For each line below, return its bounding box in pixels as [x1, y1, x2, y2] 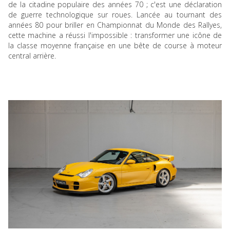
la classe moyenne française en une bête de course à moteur [8, 41, 222, 51]
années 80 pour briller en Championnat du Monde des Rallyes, [8, 20, 222, 30]
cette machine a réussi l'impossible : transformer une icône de [8, 30, 222, 41]
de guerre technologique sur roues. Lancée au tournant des [8, 10, 222, 20]
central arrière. [8, 51, 56, 61]
